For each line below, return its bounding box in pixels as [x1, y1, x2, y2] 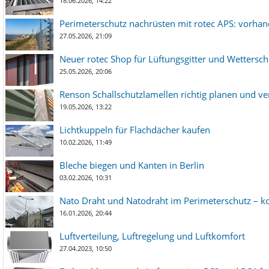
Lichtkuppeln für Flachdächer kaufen [59, 123, 210, 136]
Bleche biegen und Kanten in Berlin [59, 159, 204, 171]
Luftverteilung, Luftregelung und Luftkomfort [59, 229, 245, 242]
